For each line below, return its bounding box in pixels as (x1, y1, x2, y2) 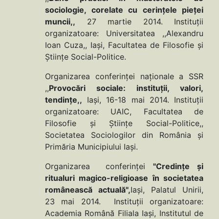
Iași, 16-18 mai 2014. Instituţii (82, 95, 203, 105)
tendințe (45, 95, 77, 105)
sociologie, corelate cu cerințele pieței (45, 5, 203, 15)
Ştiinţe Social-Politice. (45, 52, 126, 62)
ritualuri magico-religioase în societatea (45, 173, 203, 183)
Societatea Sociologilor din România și (45, 130, 203, 140)
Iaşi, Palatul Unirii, (131, 185, 203, 195)
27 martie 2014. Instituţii (75, 17, 203, 27)
